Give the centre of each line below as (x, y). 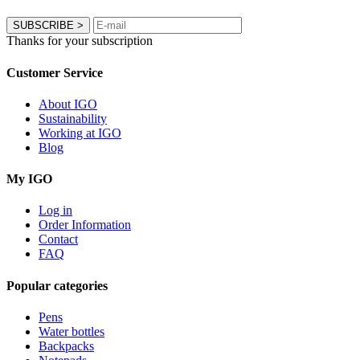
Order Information (85, 225)
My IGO (29, 179)
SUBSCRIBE (43, 26)
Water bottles (72, 331)
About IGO (68, 104)
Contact (58, 239)
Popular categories (57, 285)
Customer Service (55, 72)
